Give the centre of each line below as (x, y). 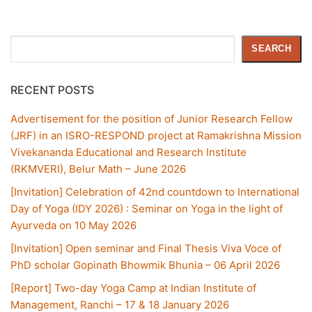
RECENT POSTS (52, 89)
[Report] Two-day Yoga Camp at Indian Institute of (133, 288)
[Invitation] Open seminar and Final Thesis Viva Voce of (146, 248)
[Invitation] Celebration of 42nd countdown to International (155, 192)
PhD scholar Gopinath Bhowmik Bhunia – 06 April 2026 (145, 265)
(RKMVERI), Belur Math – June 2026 (98, 169)
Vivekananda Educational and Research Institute (128, 152)
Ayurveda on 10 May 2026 (73, 225)
